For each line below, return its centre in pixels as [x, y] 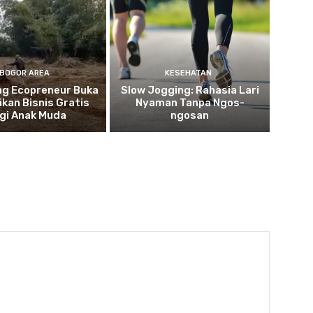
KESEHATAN [188, 73]
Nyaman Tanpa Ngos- [190, 102]
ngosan [190, 115]
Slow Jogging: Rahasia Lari [190, 90]
